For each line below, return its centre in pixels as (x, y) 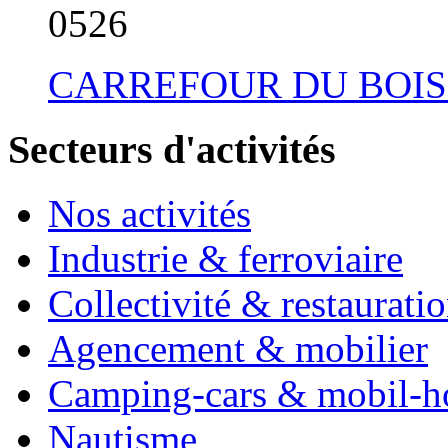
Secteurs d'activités (172, 149)
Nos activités (149, 214)
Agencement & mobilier (238, 349)
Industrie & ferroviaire (225, 259)
